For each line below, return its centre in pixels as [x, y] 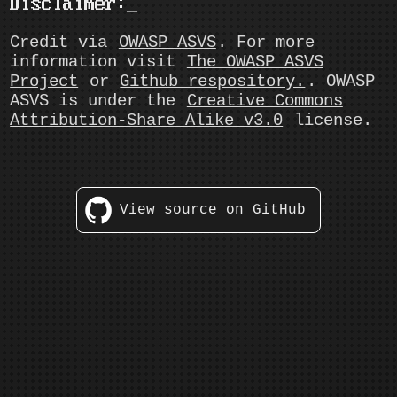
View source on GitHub [213, 210]
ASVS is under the [98, 101]
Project [44, 81]
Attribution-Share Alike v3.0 [147, 120]
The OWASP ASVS [255, 62]
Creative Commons [265, 101]
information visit [98, 62]
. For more [266, 42]
